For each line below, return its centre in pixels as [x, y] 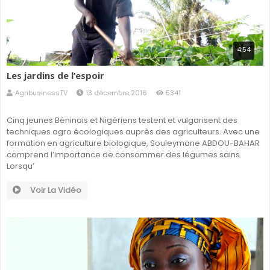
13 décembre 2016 [116, 93]
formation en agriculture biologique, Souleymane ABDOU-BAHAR [133, 143]
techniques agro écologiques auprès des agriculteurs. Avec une [133, 132]
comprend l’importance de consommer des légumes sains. [124, 155]
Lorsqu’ [20, 166]
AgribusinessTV [41, 93]
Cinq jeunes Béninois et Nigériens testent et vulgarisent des [122, 121]
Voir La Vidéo [56, 190]
